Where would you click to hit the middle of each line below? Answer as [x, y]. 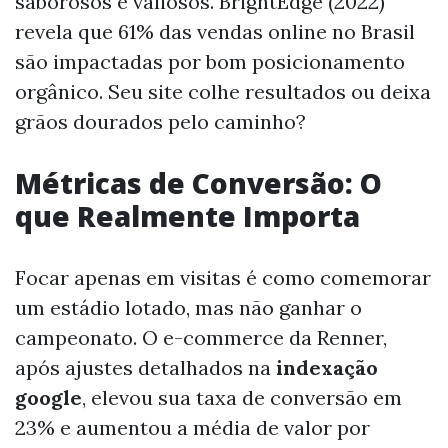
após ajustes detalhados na [145, 367]
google [48, 397]
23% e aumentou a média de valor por [192, 427]
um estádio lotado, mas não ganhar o [188, 307]
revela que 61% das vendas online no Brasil [215, 31]
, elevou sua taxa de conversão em [242, 397]
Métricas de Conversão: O [198, 182]
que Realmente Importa [187, 215]
